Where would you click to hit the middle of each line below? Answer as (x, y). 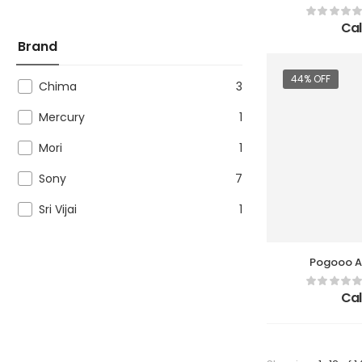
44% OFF (311, 79)
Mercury (62, 118)
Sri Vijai (58, 210)
